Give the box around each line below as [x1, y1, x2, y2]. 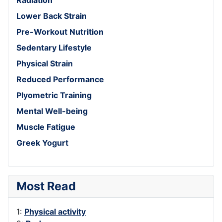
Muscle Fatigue [16, 121, 75, 132]
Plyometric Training [16, 90, 92, 100]
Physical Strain [16, 58, 73, 68]
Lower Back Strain [16, 10, 87, 21]
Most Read [16, 178, 76, 193]
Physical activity [24, 206, 86, 217]
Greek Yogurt [16, 137, 68, 148]
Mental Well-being [16, 106, 88, 116]
